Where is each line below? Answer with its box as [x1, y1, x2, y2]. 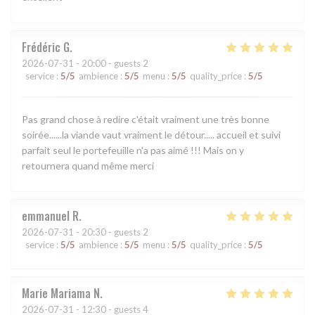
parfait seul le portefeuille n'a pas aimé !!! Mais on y [22, 143, 244, 156]
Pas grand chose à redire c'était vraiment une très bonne [22, 112, 269, 125]
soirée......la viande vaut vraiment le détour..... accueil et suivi [22, 128, 281, 141]
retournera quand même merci [22, 159, 154, 172]
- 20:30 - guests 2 [74, 226, 148, 238]
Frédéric [22, 38, 60, 56]
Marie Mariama [22, 284, 91, 302]
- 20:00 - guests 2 [74, 57, 148, 69]
